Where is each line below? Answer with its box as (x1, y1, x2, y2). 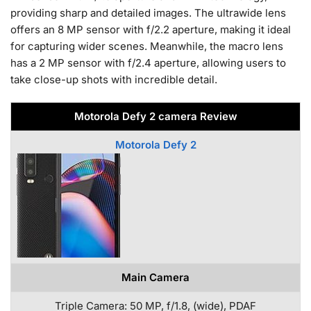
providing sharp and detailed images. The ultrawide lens (10, 6, 286, 20)
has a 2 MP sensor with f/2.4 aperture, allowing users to (10, 56, 286, 70)
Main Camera (121, 270, 190, 284)
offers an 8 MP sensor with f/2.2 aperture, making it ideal (10, 23, 291, 37)
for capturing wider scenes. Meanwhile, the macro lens (10, 40, 283, 53)
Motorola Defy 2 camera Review (74, 109, 237, 123)
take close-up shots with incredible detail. (10, 73, 217, 87)
